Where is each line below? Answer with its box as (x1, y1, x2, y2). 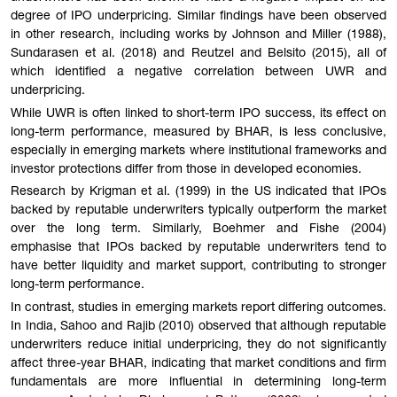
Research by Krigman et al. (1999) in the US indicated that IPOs (11, 186, 386, 199)
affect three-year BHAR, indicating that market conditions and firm (11, 358, 386, 371)
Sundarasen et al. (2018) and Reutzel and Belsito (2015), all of (11, 47, 386, 60)
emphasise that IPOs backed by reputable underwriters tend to (11, 242, 386, 255)
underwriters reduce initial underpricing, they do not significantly (11, 339, 386, 353)
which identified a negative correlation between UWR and (11, 66, 386, 79)
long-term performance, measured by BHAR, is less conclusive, (11, 126, 386, 139)
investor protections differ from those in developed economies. (11, 163, 362, 176)
